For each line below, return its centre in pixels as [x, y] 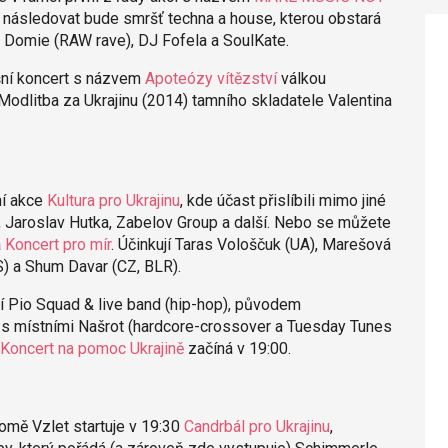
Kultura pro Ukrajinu [113, 200]
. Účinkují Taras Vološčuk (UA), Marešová [250, 244]
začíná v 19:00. [237, 348]
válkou [301, 78]
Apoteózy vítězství [210, 78]
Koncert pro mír [57, 244]
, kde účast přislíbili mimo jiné [282, 200]
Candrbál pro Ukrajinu [256, 426]
